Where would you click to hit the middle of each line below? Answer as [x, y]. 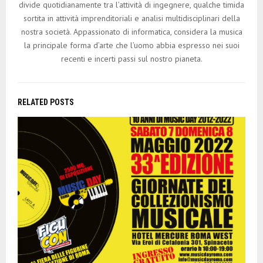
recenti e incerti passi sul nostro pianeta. [131, 59]
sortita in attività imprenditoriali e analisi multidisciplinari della [131, 18]
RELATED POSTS [46, 102]
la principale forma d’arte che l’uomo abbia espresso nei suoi [131, 45]
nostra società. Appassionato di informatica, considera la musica [131, 32]
